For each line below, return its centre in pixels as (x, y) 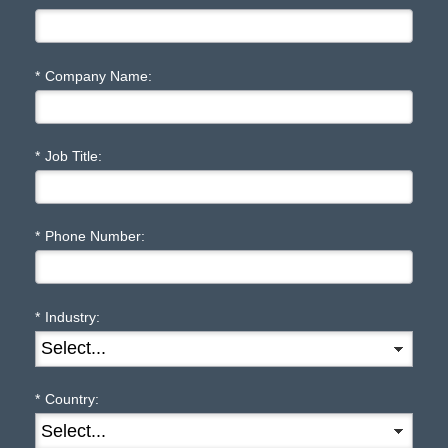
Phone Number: (95, 236)
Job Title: (73, 155)
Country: (72, 399)
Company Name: (98, 75)
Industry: (72, 316)
